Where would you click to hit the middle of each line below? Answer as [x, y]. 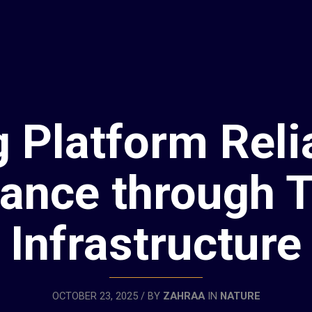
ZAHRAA [184, 296]
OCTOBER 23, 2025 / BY [107, 296]
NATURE [240, 296]
